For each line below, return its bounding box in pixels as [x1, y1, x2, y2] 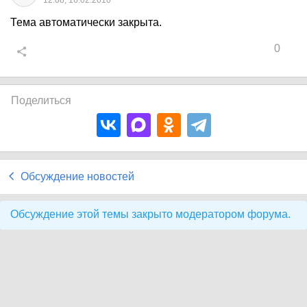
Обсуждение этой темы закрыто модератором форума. [10, 208, 291, 220]
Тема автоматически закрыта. [10, 16, 162, 28]
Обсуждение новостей [21, 171, 134, 182]
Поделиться [11, 95, 71, 106]
